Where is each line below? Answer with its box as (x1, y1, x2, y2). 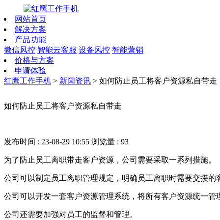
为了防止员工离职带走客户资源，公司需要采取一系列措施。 (4, 156, 216, 164)
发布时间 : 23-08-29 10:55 (4, 137, 91, 146)
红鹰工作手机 (4, 77, 51, 85)
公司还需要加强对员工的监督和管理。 (4, 210, 137, 219)
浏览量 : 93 (91, 137, 129, 146)
